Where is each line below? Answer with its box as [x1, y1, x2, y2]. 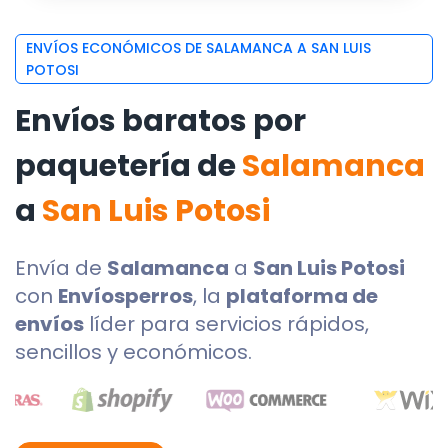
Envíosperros [58, 282, 193, 310]
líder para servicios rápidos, [84, 310, 369, 338]
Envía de [15, 254, 107, 282]
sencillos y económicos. [15, 338, 252, 366]
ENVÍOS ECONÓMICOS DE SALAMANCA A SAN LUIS [26, 38, 371, 58]
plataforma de [226, 282, 378, 310]
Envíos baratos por [15, 100, 306, 142]
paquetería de [15, 145, 242, 187]
